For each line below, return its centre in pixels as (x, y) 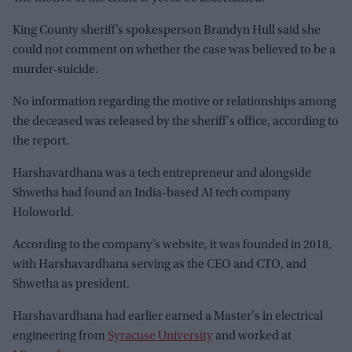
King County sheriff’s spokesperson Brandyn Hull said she (167, 30)
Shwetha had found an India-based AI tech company (152, 193)
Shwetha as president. (71, 284)
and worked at (252, 336)
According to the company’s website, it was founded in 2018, (172, 245)
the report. (41, 141)
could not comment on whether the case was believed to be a (174, 50)
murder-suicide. (55, 70)
